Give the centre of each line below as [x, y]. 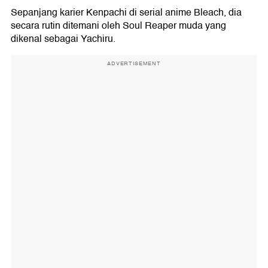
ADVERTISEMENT [134, 63]
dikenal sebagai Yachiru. [63, 39]
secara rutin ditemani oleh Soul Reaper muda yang [118, 26]
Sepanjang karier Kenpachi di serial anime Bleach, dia [126, 13]
